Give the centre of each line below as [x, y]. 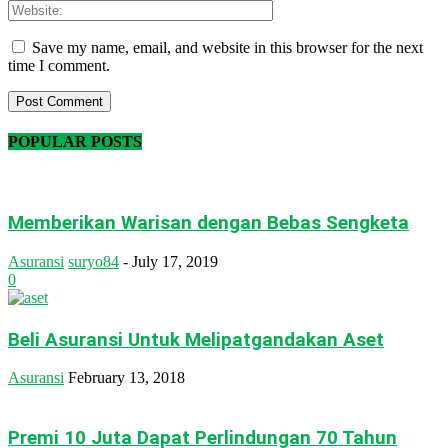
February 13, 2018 [126, 378]
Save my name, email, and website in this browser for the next [227, 47]
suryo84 [93, 261]
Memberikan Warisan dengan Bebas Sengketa [208, 223]
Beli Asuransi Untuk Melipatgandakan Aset [196, 339]
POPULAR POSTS [75, 142]
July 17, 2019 [175, 261]
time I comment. [59, 65]
